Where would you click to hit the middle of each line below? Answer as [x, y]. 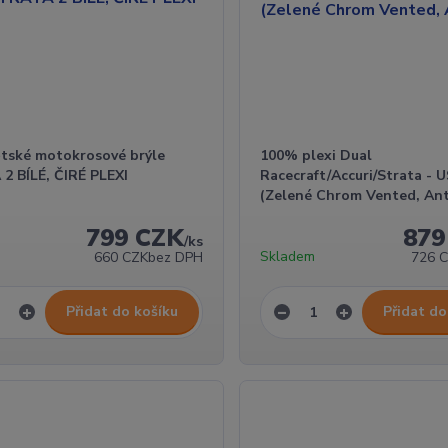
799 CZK [134, 237]
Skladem [287, 256]
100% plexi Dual [315, 155]
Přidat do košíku [121, 311]
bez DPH [175, 257]
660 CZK [120, 257]
